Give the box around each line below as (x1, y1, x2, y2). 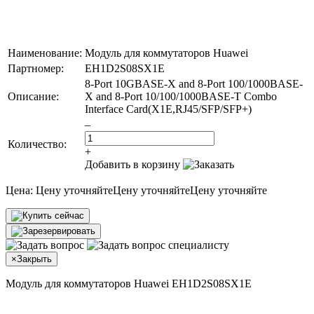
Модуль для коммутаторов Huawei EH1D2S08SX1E (6, 277, 252, 289)
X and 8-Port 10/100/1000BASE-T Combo (85, 90, 277, 102)
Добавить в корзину (85, 158, 180, 170)
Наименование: (8, 46, 82, 59)
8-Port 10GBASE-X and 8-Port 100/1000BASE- (85, 77, 303, 90)
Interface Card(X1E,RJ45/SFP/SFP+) (85, 102, 252, 115)
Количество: (8, 137, 67, 150)
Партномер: (8, 62, 64, 74)
